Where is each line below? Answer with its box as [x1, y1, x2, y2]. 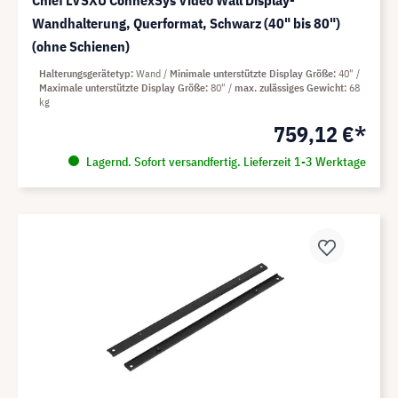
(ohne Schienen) [32, 37, 130, 56]
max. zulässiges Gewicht [235, 81, 344, 95]
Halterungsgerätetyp [39, 67, 131, 81]
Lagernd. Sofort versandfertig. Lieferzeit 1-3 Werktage [83, 154, 366, 171]
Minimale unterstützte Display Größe [170, 67, 333, 81]
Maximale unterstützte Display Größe [39, 81, 205, 95]
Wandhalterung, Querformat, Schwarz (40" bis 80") [32, 14, 340, 33]
